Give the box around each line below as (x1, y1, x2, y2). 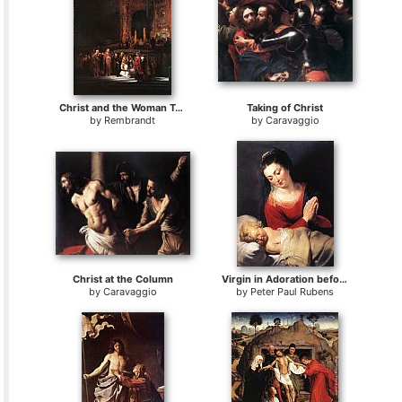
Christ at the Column (72, 273, 173, 285)
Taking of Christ (247, 101, 324, 114)
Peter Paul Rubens (250, 285, 335, 298)
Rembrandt (104, 114, 156, 127)
